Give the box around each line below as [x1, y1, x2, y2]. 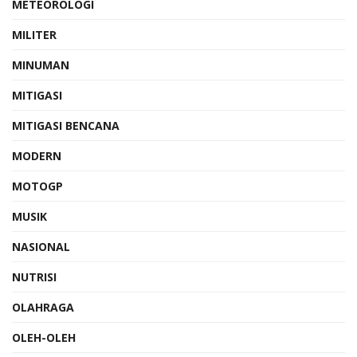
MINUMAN [12, 57, 69, 73]
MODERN [12, 147, 61, 163]
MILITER [12, 26, 57, 42]
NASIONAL [12, 238, 70, 254]
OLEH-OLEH [12, 329, 76, 345]
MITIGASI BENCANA [12, 117, 120, 133]
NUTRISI [12, 269, 57, 284]
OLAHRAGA [12, 299, 74, 315]
